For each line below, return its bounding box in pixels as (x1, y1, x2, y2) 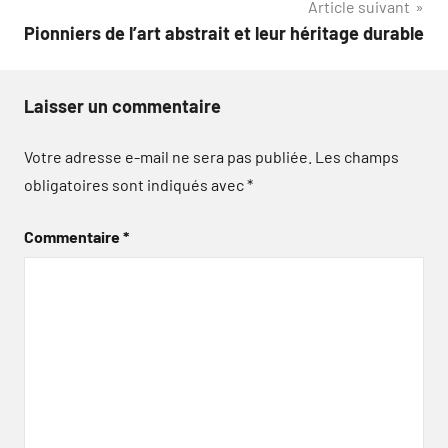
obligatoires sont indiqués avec (24, 175, 247, 194)
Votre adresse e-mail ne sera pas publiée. (24, 147, 312, 166)
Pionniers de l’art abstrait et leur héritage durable (24, 22, 424, 44)
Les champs (315, 147, 399, 166)
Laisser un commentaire (24, 95, 221, 117)
